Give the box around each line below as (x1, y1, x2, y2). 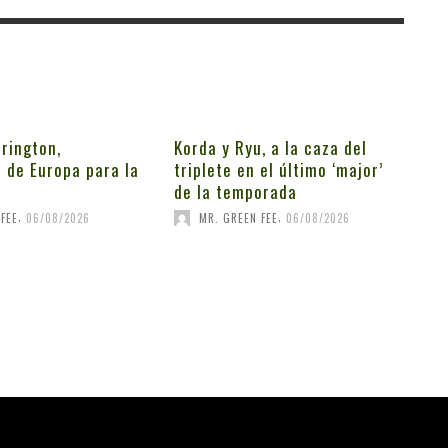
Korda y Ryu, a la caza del (173, 135, 367, 161)
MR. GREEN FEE (198, 210, 278, 227)
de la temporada (173, 179, 297, 205)
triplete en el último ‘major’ (173, 157, 383, 183)
